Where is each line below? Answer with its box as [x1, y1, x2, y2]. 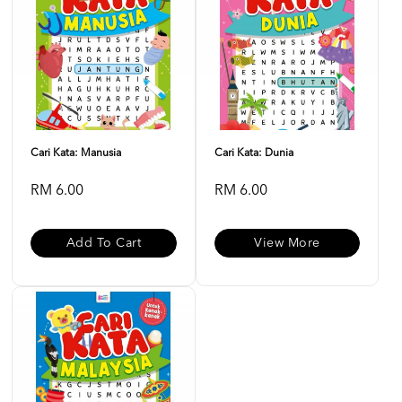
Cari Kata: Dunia [214, 148, 293, 159]
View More [254, 237, 320, 249]
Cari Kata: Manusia [31, 148, 121, 159]
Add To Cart [66, 237, 142, 249]
